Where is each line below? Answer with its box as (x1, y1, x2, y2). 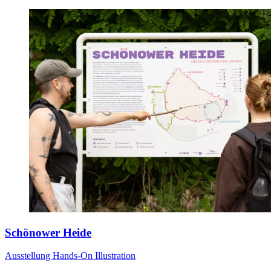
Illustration (95, 250, 135, 261)
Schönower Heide (5, 226, 91, 239)
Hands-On (53, 250, 95, 261)
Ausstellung (5, 250, 53, 261)
